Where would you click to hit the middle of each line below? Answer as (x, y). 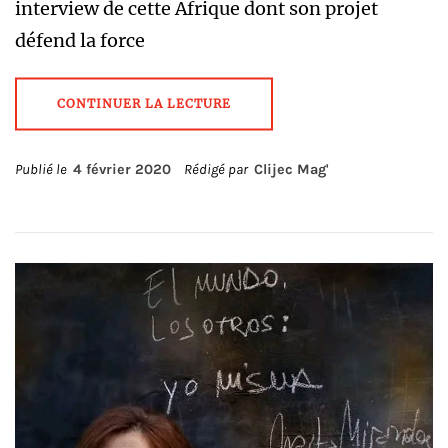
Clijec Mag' (291, 169)
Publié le (44, 169)
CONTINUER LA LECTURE (144, 103)
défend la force (80, 40)
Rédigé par (217, 169)
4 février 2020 (122, 169)
